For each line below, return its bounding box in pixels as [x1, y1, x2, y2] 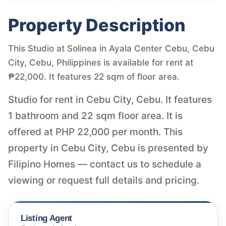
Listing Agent [21, 213, 73, 223]
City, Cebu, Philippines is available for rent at [8, 57, 193, 68]
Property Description [8, 14, 186, 35]
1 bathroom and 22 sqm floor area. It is [8, 109, 183, 122]
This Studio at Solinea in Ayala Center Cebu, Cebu [8, 43, 214, 53]
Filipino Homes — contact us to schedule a [8, 158, 201, 170]
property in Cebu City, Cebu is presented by [8, 142, 208, 154]
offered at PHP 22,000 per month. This [8, 126, 183, 138]
